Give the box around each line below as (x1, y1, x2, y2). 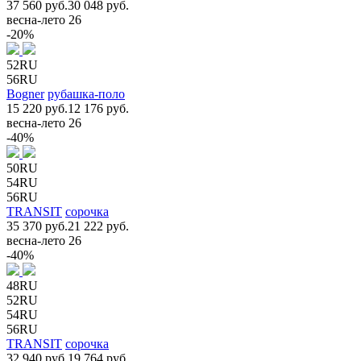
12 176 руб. (68, 101, 129, 115)
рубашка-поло (48, 86, 125, 101)
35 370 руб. (6, 218, 68, 233)
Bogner (6, 86, 44, 101)
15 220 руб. (6, 101, 68, 115)
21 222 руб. (68, 218, 129, 233)
